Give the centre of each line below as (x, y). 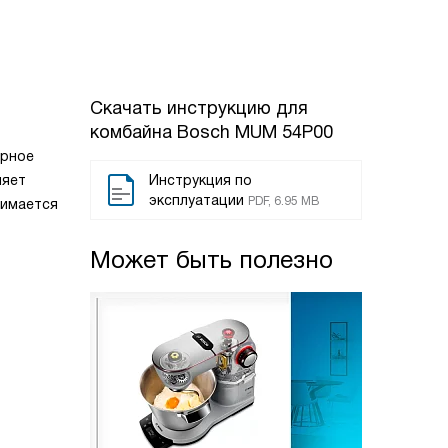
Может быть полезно (211, 259)
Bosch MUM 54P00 (255, 132)
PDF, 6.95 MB (283, 201)
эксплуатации (196, 200)
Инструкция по (200, 180)
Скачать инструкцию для (199, 108)
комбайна (133, 132)
